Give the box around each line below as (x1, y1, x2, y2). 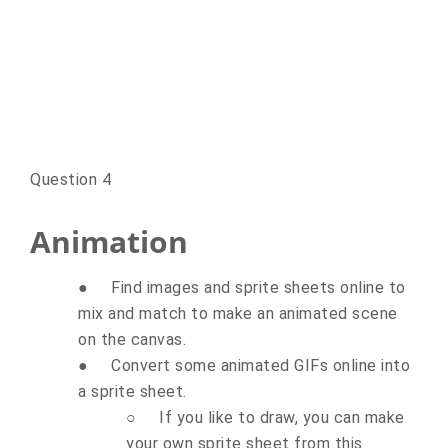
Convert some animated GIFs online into (111, 355, 410, 375)
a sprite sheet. (78, 381, 187, 401)
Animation (30, 220, 188, 262)
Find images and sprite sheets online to (111, 277, 406, 297)
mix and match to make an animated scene (78, 303, 398, 323)
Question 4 (30, 169, 111, 189)
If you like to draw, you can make (159, 407, 405, 427)
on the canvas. (78, 329, 186, 349)
